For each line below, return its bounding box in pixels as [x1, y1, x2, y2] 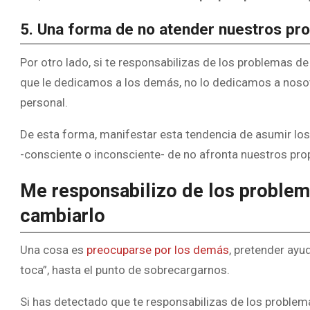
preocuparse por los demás [86, 242, 229, 257]
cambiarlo [20, 204, 105, 227]
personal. [20, 95, 68, 109]
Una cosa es [20, 242, 86, 257]
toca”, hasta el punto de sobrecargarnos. [20, 262, 230, 277]
